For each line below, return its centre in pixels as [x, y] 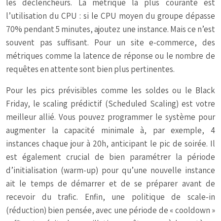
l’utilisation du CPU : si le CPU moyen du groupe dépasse [110, 16]
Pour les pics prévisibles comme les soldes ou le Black [110, 91]
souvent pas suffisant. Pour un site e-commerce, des [110, 43]
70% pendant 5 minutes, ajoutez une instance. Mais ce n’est [110, 29]
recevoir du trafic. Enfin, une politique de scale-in [110, 197]
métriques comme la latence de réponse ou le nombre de [110, 56]
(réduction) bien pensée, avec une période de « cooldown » [110, 210]
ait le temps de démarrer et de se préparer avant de [110, 184]
